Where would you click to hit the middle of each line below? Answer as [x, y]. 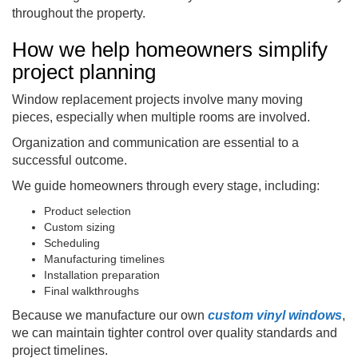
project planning [84, 72]
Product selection [88, 211]
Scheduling [72, 243]
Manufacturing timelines [104, 259]
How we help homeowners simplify [170, 49]
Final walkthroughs [91, 290]
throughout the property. [79, 13]
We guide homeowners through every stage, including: [166, 185]
